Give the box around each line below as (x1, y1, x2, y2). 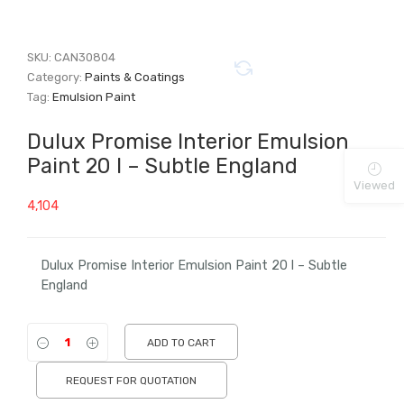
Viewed (353, 179, 395, 193)
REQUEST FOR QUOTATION (66, 374, 197, 388)
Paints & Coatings (85, 70, 186, 85)
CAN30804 (54, 50, 116, 65)
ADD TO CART (147, 336, 216, 350)
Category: (27, 70, 86, 85)
